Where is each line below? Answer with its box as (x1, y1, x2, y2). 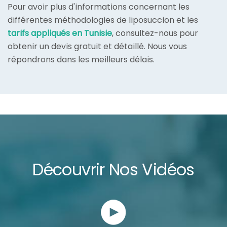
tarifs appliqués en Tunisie (8, 27, 112, 40)
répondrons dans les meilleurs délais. (8, 54, 155, 66)
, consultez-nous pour (112, 27, 198, 40)
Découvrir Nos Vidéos (32, 158, 195, 181)
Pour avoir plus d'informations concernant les (8, 1, 190, 13)
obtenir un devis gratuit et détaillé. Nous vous (8, 41, 187, 53)
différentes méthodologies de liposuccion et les (8, 14, 198, 26)
